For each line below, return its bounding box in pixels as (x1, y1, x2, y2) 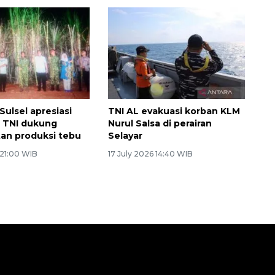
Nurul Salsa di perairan (107, 118, 212, 130)
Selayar (107, 130, 142, 142)
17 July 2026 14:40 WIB (107, 149, 193, 159)
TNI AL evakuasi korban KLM (107, 106, 240, 117)
